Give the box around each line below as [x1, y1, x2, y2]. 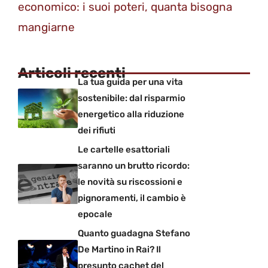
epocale [78, 209, 112, 220]
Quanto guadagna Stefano [78, 228, 190, 239]
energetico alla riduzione [78, 109, 184, 120]
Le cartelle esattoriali [78, 144, 170, 156]
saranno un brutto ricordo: [78, 160, 190, 172]
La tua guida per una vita [78, 77, 183, 88]
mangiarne [18, 20, 75, 35]
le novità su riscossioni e [78, 176, 182, 188]
